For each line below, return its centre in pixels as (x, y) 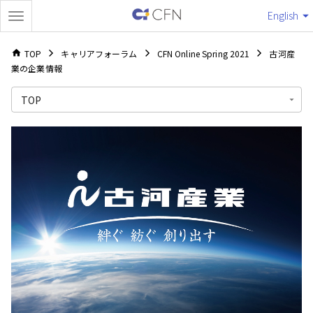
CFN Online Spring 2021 (203, 53)
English (283, 15)
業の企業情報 (37, 68)
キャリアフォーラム (99, 53)
